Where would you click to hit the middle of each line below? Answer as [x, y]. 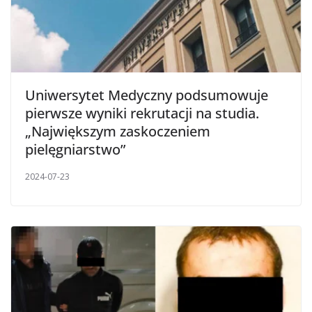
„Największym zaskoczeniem [118, 132]
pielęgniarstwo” [75, 150]
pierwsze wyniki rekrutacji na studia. [142, 114]
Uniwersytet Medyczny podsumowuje [147, 95]
